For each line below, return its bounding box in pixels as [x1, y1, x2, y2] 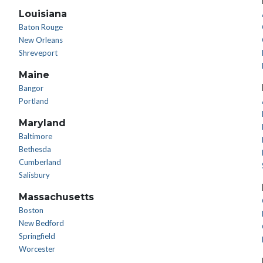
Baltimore [19, 131, 53, 141]
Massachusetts [19, 191, 95, 203]
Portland [19, 96, 49, 106]
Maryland [19, 117, 66, 129]
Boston [19, 205, 44, 215]
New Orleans [19, 35, 63, 45]
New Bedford [19, 218, 65, 228]
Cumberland [19, 157, 62, 167]
